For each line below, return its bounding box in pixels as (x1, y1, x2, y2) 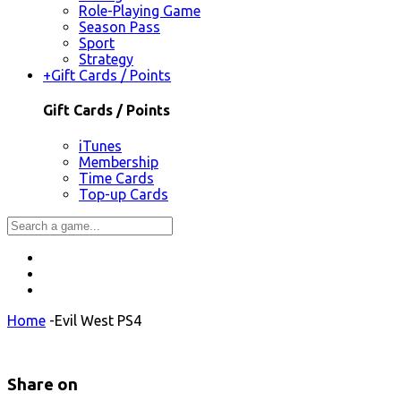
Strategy (79, 51, 133, 68)
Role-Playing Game (79, 3, 200, 20)
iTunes (79, 137, 122, 154)
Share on (7, 375, 78, 395)
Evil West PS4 (55, 311, 141, 328)
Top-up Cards (79, 185, 168, 202)
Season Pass (79, 19, 160, 36)
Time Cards (79, 169, 154, 186)
